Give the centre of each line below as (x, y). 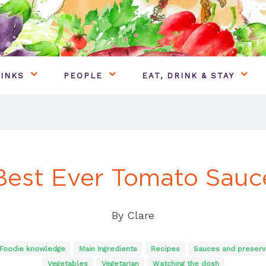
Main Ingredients (108, 248)
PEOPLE (83, 75)
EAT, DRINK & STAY (188, 75)
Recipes (165, 248)
